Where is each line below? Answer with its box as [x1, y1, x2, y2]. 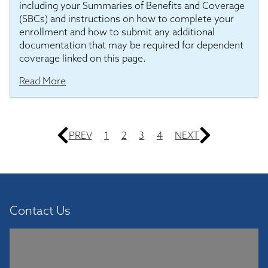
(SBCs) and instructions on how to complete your [19, 13, 234, 25]
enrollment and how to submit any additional [19, 26, 215, 38]
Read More [19, 75, 66, 87]
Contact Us [10, 203, 71, 218]
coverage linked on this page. [19, 52, 146, 64]
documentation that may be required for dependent [19, 39, 243, 51]
